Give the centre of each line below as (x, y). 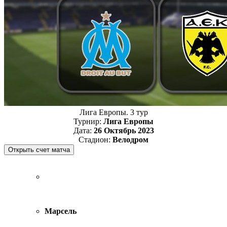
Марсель (61, 211)
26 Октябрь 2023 (124, 130)
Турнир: (88, 121)
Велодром (130, 139)
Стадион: (96, 139)
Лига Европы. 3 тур (113, 112)
